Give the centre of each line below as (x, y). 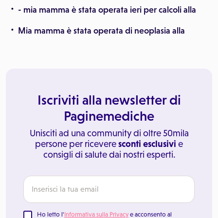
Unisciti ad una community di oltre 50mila (109, 133)
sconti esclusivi (147, 144)
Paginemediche (109, 116)
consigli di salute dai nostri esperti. (109, 154)
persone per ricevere (77, 144)
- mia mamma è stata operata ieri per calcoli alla (107, 10)
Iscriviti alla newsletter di (109, 100)
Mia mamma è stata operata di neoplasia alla (101, 31)
